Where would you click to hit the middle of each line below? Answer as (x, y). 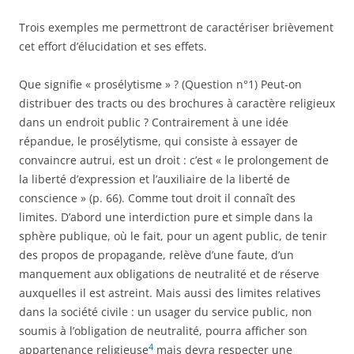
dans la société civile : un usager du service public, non (166, 312)
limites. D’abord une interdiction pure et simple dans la (166, 217)
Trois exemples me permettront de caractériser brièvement (176, 27)
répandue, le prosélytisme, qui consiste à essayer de (158, 141)
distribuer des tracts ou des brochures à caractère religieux (177, 103)
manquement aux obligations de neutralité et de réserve (169, 274)
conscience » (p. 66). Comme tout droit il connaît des (157, 198)
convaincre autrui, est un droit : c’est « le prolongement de (174, 160)
